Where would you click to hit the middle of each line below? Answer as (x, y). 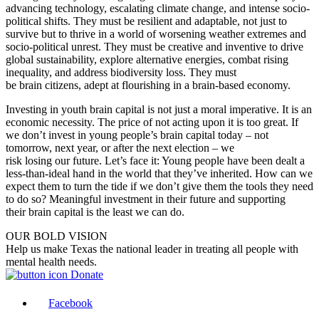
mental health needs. (51, 261)
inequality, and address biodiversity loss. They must (121, 72)
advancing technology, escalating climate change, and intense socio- (158, 8)
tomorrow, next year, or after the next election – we (120, 147)
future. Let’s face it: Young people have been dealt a (187, 160)
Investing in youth (48, 109)
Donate (85, 274)
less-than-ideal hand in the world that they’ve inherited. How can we (159, 173)
